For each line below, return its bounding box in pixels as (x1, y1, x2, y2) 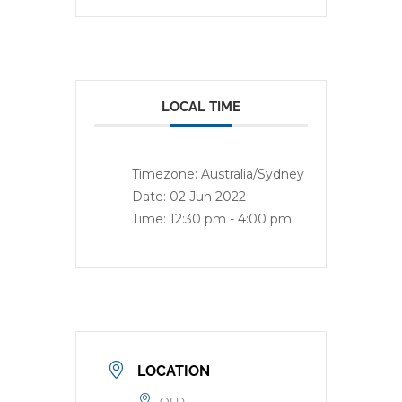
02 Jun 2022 (170, 188, 246, 205)
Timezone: (132, 166, 201, 182)
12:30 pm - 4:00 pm (170, 211, 292, 227)
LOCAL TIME (162, 99, 240, 115)
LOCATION (137, 363, 210, 380)
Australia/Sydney (201, 166, 304, 182)
